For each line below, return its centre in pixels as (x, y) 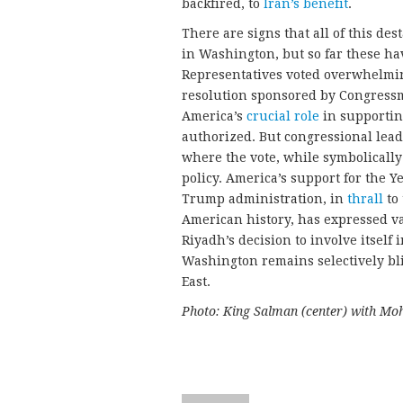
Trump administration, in (264, 198)
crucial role (283, 116)
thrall (365, 198)
